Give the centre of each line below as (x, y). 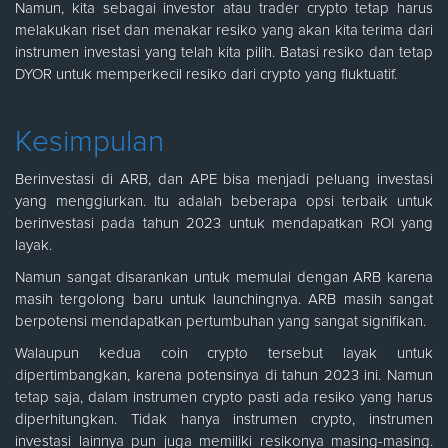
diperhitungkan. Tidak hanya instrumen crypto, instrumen (224, 419)
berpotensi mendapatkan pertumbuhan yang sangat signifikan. (220, 321)
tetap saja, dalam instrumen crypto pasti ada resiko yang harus (224, 397)
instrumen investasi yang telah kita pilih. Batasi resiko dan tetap (224, 52)
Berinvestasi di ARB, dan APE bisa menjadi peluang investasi (224, 179)
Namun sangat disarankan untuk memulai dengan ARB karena (224, 277)
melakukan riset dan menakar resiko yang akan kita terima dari (224, 30)
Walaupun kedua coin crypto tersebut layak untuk (224, 353)
